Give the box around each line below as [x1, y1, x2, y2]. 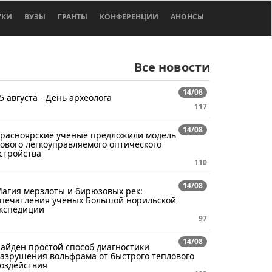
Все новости [134, 59, 210, 75]
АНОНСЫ [171, 12, 204, 22]
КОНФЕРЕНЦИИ [100, 12, 158, 22]
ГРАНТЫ [58, 12, 87, 22]
